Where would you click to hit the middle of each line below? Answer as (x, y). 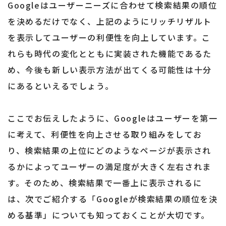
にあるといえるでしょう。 (61, 86)
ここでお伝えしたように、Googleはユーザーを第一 (113, 118)
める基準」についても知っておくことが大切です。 (109, 215)
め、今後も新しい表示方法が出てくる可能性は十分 (110, 70)
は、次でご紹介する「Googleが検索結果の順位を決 (113, 199)
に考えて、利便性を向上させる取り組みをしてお (105, 134)
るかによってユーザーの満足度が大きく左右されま (109, 167)
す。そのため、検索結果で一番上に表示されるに (105, 183)
